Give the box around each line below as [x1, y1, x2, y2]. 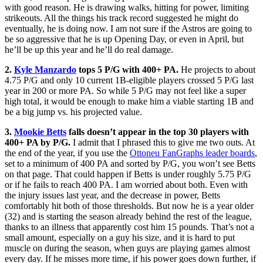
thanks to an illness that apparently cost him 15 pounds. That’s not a [5, 221, 254, 232]
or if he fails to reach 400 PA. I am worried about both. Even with [5, 179, 248, 190]
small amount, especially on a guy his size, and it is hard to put [5, 232, 235, 242]
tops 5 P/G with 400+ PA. [76, 64, 178, 75]
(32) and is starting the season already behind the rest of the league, [5, 211, 252, 221]
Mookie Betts [14, 126, 66, 137]
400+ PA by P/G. [5, 137, 73, 147]
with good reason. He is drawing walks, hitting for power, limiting [5, 2, 249, 12]
